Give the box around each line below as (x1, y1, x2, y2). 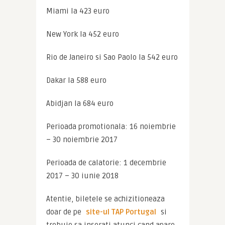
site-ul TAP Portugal (85, 207, 156, 216)
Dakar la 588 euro (46, 76, 106, 85)
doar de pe (46, 207, 83, 216)
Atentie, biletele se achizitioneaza (46, 194, 165, 203)
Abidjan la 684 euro (46, 99, 114, 108)
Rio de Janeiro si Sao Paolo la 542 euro (46, 53, 178, 62)
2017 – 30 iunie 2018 (46, 171, 119, 180)
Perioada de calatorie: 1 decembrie (46, 158, 166, 167)
